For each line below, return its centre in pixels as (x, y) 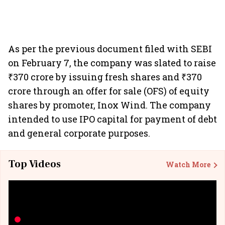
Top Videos (35, 164)
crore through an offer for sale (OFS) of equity (109, 91)
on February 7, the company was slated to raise (112, 63)
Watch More (188, 164)
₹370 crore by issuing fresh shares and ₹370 (105, 77)
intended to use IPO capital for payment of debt (113, 119)
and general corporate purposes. (79, 133)
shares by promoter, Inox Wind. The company (109, 105)
